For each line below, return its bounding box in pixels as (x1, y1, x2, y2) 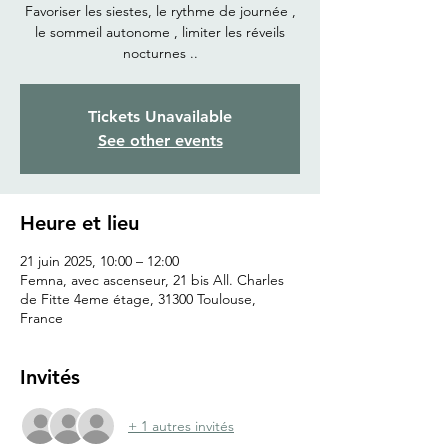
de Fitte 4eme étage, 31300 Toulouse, (20, 290, 256, 309)
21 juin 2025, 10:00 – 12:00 (20, 252, 179, 271)
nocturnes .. (122, 44, 198, 63)
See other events (97, 131, 223, 151)
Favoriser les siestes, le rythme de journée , (24, 2, 296, 21)
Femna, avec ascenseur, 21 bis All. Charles (20, 271, 284, 290)
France (20, 309, 63, 328)
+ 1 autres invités (128, 416, 234, 435)
